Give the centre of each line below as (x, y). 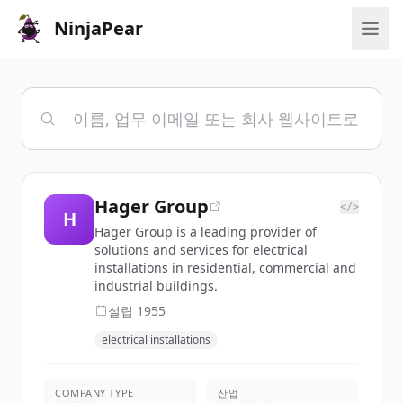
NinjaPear (99, 28)
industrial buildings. (156, 286)
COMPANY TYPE (94, 393)
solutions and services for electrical (201, 250)
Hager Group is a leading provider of (206, 232)
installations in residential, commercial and (225, 268)
